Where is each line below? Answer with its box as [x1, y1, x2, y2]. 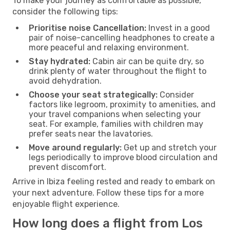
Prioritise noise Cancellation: [29, 23, 146, 33]
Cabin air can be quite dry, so [90, 56, 204, 66]
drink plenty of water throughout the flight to [29, 66, 206, 76]
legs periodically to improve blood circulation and [29, 152, 218, 162]
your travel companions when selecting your [29, 109, 201, 119]
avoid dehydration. [29, 75, 102, 86]
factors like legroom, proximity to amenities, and [29, 99, 216, 109]
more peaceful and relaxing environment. [29, 42, 189, 52]
